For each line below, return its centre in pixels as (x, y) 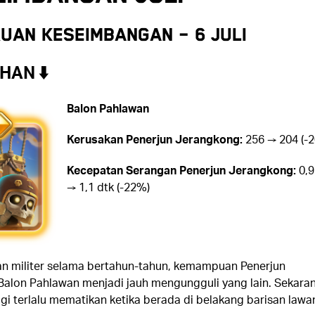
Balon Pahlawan (108, 108)
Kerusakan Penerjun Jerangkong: (154, 139)
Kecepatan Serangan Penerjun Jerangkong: (181, 170)
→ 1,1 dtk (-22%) (108, 187)
